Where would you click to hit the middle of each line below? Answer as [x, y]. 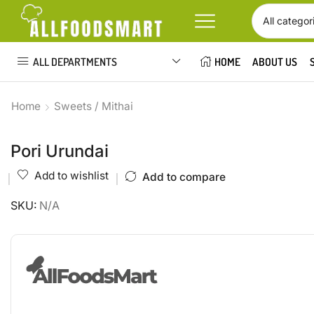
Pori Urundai [60, 151]
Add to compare [184, 177]
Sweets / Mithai [94, 106]
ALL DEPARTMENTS [75, 61]
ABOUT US [275, 62]
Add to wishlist [71, 176]
